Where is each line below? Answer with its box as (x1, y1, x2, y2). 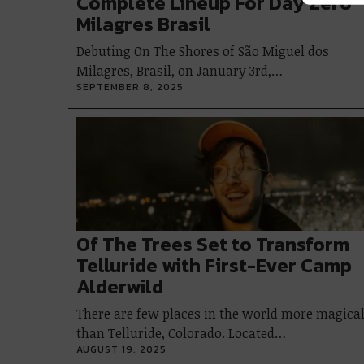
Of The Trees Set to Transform (76, 230, 349, 258)
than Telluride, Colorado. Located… (76, 324, 286, 342)
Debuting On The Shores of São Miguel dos (76, 42, 329, 60)
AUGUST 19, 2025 (76, 342, 167, 357)
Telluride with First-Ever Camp (76, 251, 352, 279)
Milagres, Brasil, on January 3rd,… (76, 62, 283, 80)
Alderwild (76, 272, 163, 301)
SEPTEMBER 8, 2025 (76, 80, 184, 94)
